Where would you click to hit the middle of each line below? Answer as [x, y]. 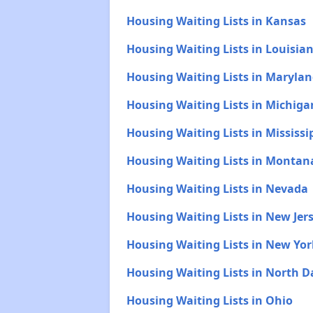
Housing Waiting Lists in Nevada [217, 189]
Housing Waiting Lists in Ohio [209, 300]
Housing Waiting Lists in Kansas [216, 21]
